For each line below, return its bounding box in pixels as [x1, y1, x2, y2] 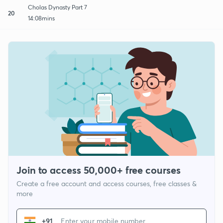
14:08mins [28, 14, 55, 22]
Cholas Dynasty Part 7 [28, 3, 87, 11]
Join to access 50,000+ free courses [16, 163, 181, 177]
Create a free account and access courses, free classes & [16, 179, 197, 189]
